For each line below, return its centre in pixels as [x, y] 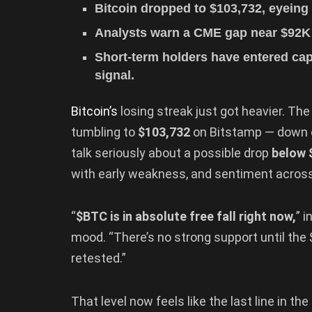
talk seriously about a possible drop [171, 153]
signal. [115, 75]
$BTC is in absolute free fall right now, [186, 217]
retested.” [99, 258]
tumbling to [104, 132]
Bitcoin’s [94, 111]
